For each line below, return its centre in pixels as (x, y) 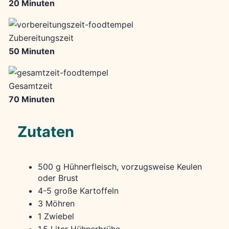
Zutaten (45, 131)
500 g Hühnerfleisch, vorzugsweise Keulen (120, 166)
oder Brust (58, 178)
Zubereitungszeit (41, 38)
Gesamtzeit (30, 86)
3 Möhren (56, 203)
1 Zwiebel (56, 216)
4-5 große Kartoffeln (78, 190)
